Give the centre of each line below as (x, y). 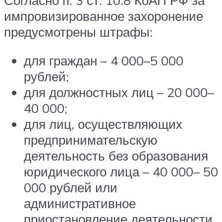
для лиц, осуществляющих (103, 124)
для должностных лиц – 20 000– (119, 92)
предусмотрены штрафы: (78, 32)
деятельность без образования (116, 156)
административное (80, 203)
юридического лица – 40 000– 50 (121, 171)
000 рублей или (71, 187)
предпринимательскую (91, 140)
